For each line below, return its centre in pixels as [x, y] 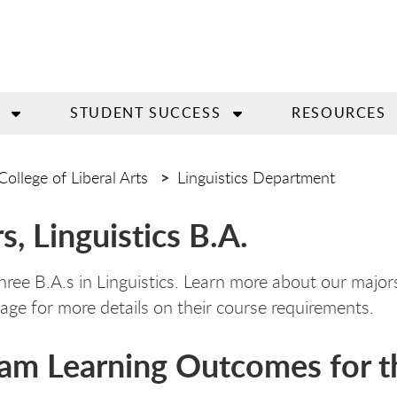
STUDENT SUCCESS [146, 113]
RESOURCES [339, 113]
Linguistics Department [256, 177]
